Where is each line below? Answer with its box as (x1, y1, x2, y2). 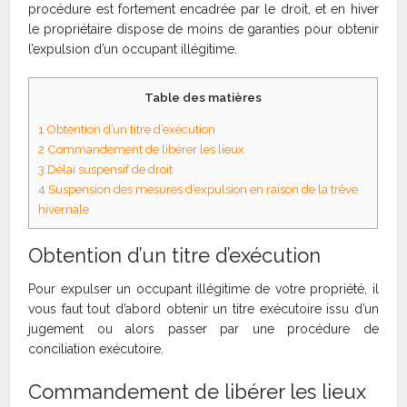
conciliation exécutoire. (28, 342, 164, 357)
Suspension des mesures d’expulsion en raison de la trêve (45, 182, 359, 197)
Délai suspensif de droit (45, 162, 174, 177)
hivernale (38, 202, 90, 217)
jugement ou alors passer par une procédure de (28, 322, 379, 337)
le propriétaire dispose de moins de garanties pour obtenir (28, 21, 379, 36)
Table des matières (144, 89, 263, 104)
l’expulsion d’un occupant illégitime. (28, 41, 238, 56)
